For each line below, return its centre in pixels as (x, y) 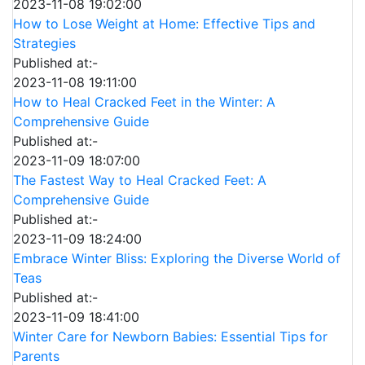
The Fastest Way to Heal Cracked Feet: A (140, 180)
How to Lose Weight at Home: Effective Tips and (164, 23)
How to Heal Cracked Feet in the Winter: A (144, 101)
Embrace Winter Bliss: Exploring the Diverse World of (177, 258)
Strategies (44, 43)
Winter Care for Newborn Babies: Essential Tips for (170, 336)
